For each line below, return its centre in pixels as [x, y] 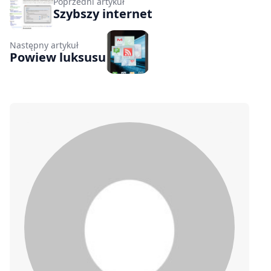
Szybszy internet [103, 13]
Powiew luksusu [58, 57]
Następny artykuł [44, 45]
